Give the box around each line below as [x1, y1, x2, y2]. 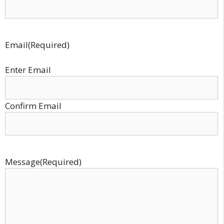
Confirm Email [5, 100, 61, 111]
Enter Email [5, 64, 51, 75]
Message [5, 156, 40, 167]
